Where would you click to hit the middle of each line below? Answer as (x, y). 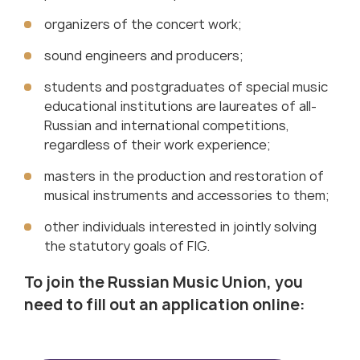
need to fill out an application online (162, 305)
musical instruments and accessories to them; (186, 196)
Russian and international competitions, (167, 126)
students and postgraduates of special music (186, 87)
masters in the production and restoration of (184, 176)
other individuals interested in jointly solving (180, 227)
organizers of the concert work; (143, 25)
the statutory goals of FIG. (127, 246)
